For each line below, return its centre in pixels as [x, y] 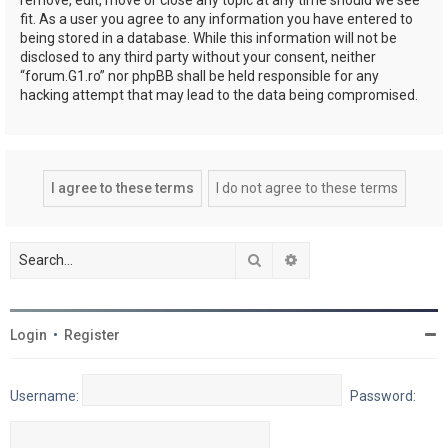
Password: [383, 395]
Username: [44, 395]
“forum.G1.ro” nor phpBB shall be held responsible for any [199, 75]
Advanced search [354, 258]
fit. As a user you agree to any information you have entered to [216, 18]
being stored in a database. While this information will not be [208, 37]
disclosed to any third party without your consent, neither [198, 56]
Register [92, 334]
